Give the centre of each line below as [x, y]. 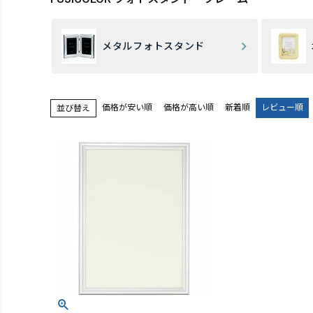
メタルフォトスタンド [153, 46]
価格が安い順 [127, 108]
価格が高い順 [189, 108]
